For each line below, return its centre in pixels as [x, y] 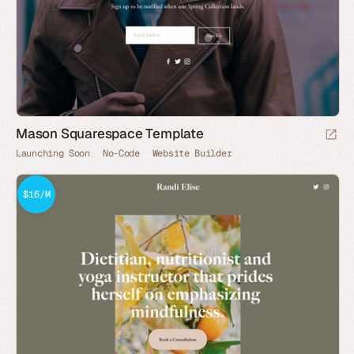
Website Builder [192, 153]
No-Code [121, 153]
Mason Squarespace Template [110, 134]
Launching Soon [53, 153]
